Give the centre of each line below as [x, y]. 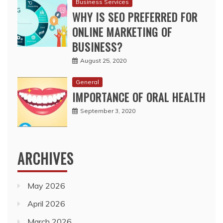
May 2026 [46, 186]
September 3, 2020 [108, 111]
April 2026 [46, 204]
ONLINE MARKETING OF [122, 32]
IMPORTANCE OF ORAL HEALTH [139, 97]
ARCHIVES [46, 159]
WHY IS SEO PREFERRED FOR [135, 17]
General [87, 82]
